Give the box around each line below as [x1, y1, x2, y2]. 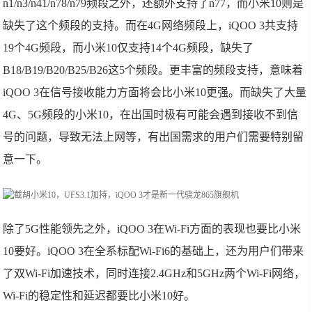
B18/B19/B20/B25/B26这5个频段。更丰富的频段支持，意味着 [3, 64, 304, 76]
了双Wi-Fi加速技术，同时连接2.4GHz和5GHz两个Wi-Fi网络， [3, 267, 306, 279]
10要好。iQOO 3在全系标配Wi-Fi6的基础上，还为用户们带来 [3, 245, 304, 257]
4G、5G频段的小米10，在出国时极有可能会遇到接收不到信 [3, 109, 299, 120]
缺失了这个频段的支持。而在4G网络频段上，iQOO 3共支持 [3, 19, 299, 31]
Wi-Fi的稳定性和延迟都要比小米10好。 [3, 290, 196, 302]
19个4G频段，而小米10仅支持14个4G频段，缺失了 [3, 42, 254, 54]
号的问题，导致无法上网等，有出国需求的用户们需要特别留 [3, 131, 304, 143]
